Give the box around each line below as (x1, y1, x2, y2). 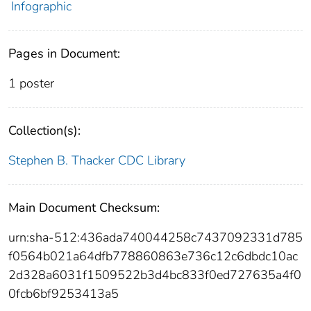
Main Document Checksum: (8, 199, 160, 216)
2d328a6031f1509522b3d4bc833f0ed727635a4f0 (8, 266, 301, 283)
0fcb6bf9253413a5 (8, 285, 119, 302)
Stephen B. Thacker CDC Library (8, 151, 185, 169)
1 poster (8, 74, 54, 92)
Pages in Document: (8, 44, 120, 62)
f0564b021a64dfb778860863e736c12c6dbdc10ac (8, 247, 298, 264)
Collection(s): (8, 121, 81, 139)
